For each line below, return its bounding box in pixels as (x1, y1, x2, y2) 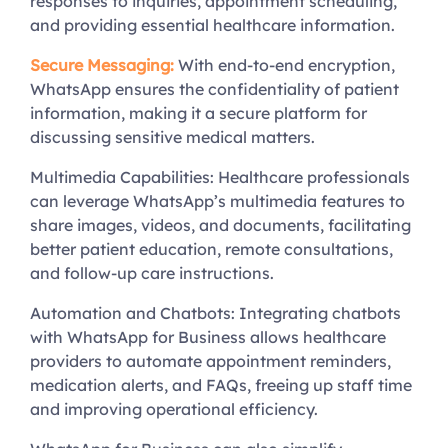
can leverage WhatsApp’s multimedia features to (30, 191, 405, 212)
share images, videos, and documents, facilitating (30, 215, 411, 236)
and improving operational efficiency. (30, 399, 318, 420)
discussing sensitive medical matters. (30, 127, 315, 148)
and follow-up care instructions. (30, 263, 274, 284)
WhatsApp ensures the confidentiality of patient (30, 79, 399, 100)
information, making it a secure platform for (30, 103, 367, 124)
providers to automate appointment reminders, (30, 351, 391, 372)
